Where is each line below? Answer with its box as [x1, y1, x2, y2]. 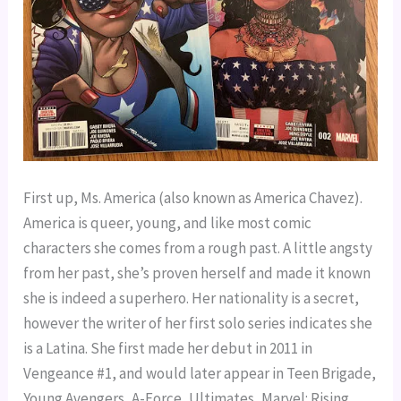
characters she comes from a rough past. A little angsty [23, 238, 373, 259]
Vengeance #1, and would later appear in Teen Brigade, [23, 363, 377, 384]
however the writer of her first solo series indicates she [23, 313, 373, 334]
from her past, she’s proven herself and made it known [23, 263, 371, 284]
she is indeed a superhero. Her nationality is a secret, [23, 288, 360, 309]
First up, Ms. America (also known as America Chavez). [23, 188, 363, 209]
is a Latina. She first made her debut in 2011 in [23, 338, 313, 359]
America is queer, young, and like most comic [23, 213, 312, 234]
